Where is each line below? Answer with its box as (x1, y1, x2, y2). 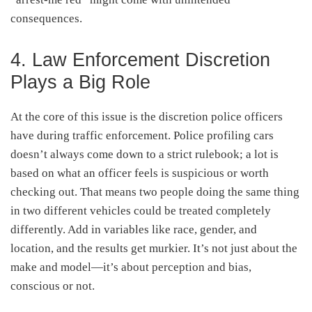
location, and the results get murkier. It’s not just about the (10, 241, 297, 255)
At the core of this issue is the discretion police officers (10, 109, 283, 123)
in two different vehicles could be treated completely (10, 203, 271, 217)
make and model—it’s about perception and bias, (10, 260, 251, 274)
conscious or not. (10, 279, 95, 292)
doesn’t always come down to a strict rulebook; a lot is (10, 147, 279, 161)
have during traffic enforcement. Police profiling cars (10, 128, 274, 142)
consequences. (10, 11, 82, 25)
